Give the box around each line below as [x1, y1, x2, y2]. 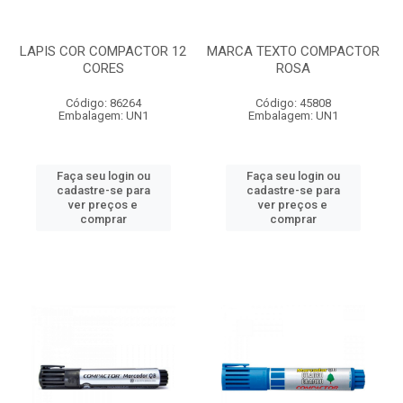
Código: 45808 [255, 96, 331, 110]
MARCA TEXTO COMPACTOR [206, 43, 380, 59]
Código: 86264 [65, 96, 141, 110]
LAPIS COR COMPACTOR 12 [20, 43, 186, 59]
